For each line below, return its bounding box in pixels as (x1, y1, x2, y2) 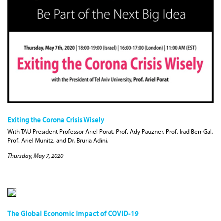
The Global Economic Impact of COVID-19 (7, 208, 139, 219)
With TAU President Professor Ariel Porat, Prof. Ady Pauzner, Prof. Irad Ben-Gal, (7, 127, 213, 136)
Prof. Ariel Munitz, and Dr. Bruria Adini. (7, 136, 109, 145)
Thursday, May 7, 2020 (7, 151, 63, 160)
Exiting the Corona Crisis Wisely (7, 114, 104, 124)
